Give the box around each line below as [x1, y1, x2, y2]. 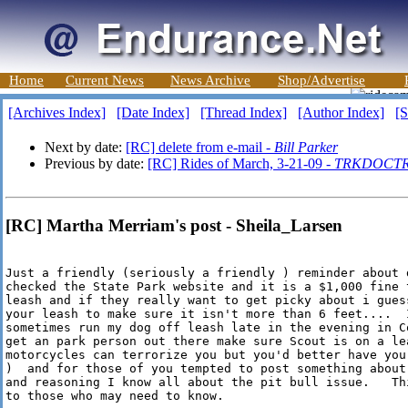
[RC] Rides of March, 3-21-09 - [148, 156, 334, 171]
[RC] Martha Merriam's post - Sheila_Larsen [5, 215, 342, 235]
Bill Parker [274, 139, 338, 155]
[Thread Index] [200, 105, 287, 120]
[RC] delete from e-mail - [126, 139, 274, 155]
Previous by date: [45, 156, 148, 171]
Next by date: [45, 139, 126, 155]
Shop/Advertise [278, 73, 365, 87]
